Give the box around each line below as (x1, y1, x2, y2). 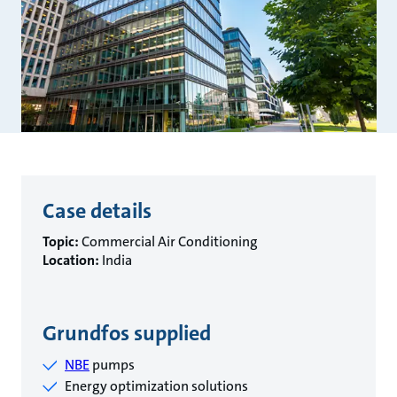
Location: (43, 250, 99, 269)
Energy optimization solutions (65, 376, 248, 395)
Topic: (43, 231, 79, 251)
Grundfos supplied (43, 318, 211, 347)
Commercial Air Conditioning (79, 231, 258, 251)
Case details (43, 196, 152, 225)
